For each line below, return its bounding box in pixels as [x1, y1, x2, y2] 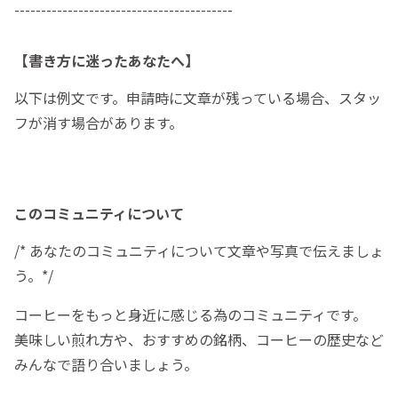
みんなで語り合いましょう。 [14, 354, 198, 376]
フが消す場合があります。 [14, 112, 183, 134]
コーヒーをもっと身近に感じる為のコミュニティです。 [14, 304, 367, 326]
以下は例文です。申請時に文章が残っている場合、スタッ [14, 87, 381, 109]
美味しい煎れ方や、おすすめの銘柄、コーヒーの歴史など [14, 329, 384, 351]
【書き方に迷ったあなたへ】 [14, 50, 199, 72]
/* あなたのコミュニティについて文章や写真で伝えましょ [14, 240, 384, 262]
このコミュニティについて [14, 203, 184, 225]
